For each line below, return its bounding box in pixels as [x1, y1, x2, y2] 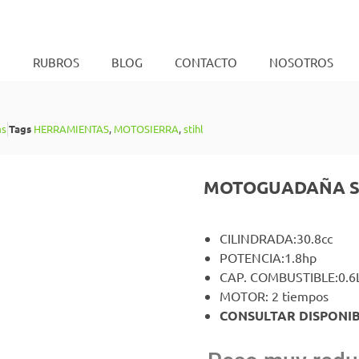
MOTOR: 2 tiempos [220, 287, 329, 304]
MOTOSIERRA [114, 122, 179, 136]
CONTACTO [174, 54, 237, 70]
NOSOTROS [268, 54, 333, 70]
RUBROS [32, 54, 79, 70]
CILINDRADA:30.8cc [220, 229, 333, 246]
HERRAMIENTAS [34, 122, 109, 136]
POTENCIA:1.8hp [220, 248, 317, 265]
